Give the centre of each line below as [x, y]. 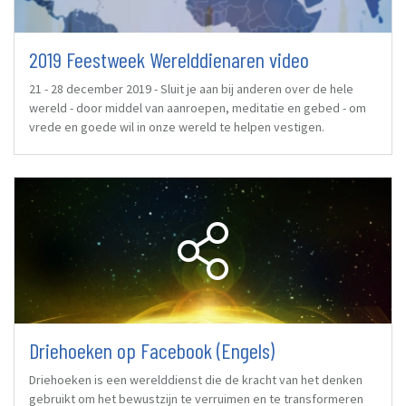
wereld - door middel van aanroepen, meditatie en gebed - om [198, 107]
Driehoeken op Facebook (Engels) [152, 351]
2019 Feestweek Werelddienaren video [169, 59]
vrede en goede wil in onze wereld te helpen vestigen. [177, 126]
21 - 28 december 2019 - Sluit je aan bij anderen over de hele [191, 88]
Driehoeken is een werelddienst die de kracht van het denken [196, 380]
